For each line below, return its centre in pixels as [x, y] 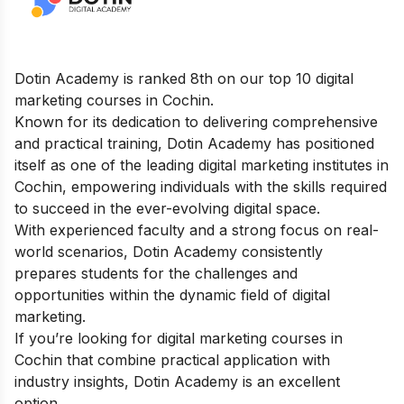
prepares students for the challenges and [156, 274]
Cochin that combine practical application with [172, 360]
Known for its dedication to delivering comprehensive [196, 122]
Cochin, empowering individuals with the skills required [201, 187]
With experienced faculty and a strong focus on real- [197, 230]
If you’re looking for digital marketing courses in [179, 339]
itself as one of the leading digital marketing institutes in [202, 165]
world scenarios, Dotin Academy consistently [169, 252]
